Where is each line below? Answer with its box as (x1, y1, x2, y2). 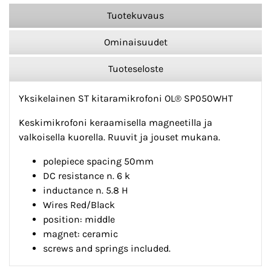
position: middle (43, 214, 115, 226)
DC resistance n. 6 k (43, 170, 130, 182)
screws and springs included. (43, 243, 171, 255)
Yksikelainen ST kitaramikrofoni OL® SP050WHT (19, 93, 233, 105)
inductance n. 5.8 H (43, 184, 128, 197)
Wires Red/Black (43, 199, 115, 211)
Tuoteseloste (108, 63, 163, 75)
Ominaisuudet (103, 36, 168, 48)
